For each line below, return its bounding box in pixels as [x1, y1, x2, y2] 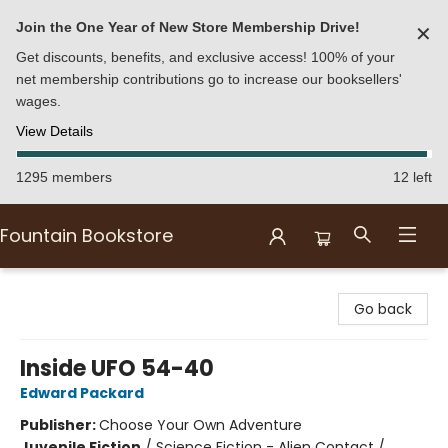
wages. [16, 93, 61, 109]
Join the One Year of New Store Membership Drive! [16, 19, 360, 35]
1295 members [16, 169, 112, 185]
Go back [354, 299, 412, 319]
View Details [16, 123, 93, 139]
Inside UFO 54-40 [20, 353, 214, 384]
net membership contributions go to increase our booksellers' [16, 71, 402, 87]
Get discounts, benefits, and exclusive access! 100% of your [16, 49, 395, 65]
